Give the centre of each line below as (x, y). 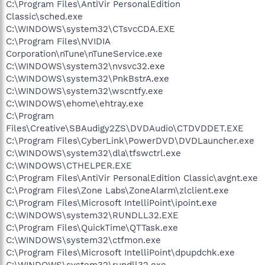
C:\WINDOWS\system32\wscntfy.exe (85, 91)
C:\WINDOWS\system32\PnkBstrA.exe (88, 78)
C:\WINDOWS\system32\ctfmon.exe (83, 240)
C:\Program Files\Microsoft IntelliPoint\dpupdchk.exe (120, 252)
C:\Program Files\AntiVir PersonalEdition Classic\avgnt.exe (132, 178)
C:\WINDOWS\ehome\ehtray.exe (75, 103)
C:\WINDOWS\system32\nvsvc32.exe (85, 66)
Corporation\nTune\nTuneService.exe (84, 54)
